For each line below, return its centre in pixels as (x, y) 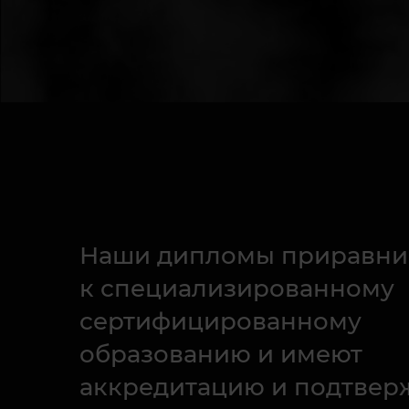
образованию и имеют (221, 354)
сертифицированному (220, 321)
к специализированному (237, 288)
